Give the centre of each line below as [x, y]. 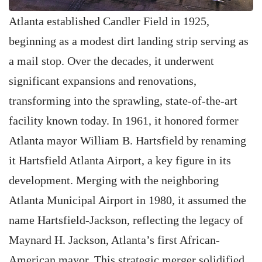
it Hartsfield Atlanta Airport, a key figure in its [120, 160]
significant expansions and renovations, [103, 81]
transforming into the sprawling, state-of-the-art [123, 101]
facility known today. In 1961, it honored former [124, 120]
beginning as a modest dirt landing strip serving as [129, 41]
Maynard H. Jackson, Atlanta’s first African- [114, 240]
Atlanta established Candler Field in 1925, [109, 21]
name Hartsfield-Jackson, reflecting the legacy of [126, 220]
